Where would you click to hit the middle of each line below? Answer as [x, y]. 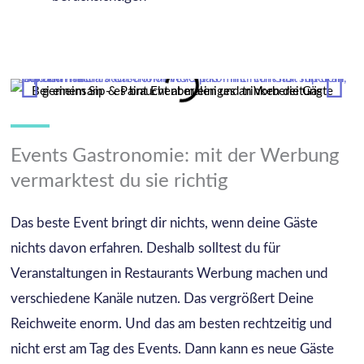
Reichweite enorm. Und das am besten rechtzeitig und [171, 323]
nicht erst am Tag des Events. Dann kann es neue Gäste [172, 349]
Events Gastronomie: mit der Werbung [174, 156]
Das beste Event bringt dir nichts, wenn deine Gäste [164, 223]
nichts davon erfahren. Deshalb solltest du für [145, 248]
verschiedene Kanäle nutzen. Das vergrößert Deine [162, 298]
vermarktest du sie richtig [119, 181]
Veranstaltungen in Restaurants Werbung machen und [169, 273]
